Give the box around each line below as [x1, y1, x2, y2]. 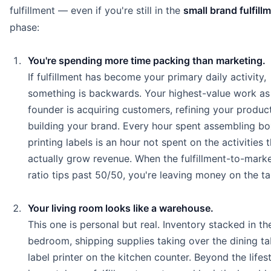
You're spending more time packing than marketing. [27, 54, 266, 67]
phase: [10, 21, 39, 34]
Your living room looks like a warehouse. [27, 202, 214, 215]
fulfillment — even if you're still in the [10, 4, 183, 17]
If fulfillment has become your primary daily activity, [27, 71, 266, 83]
